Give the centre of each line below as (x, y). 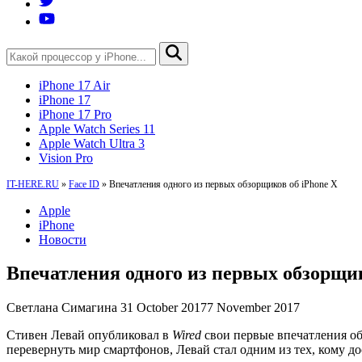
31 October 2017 (164, 308)
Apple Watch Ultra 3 (92, 143)
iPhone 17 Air (74, 85)
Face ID (84, 184)
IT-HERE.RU (33, 184)
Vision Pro (66, 158)
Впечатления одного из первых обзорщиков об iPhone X (223, 184)
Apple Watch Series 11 (97, 128)
